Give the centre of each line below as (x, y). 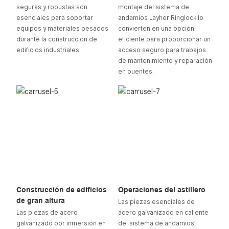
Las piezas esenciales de (156, 202)
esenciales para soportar (54, 18)
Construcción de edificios (61, 190)
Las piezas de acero (47, 212)
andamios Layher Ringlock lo (161, 18)
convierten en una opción (156, 29)
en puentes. (136, 72)
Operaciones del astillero (162, 190)
